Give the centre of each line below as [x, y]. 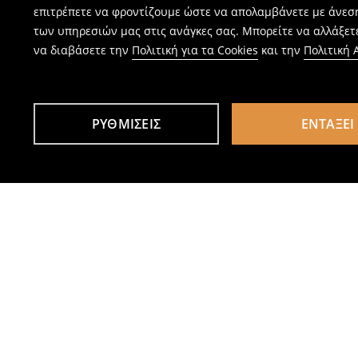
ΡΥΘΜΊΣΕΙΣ [126, 124]
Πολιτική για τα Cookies [195, 50]
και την [281, 50]
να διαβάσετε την [83, 50]
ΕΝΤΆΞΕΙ [328, 124]
